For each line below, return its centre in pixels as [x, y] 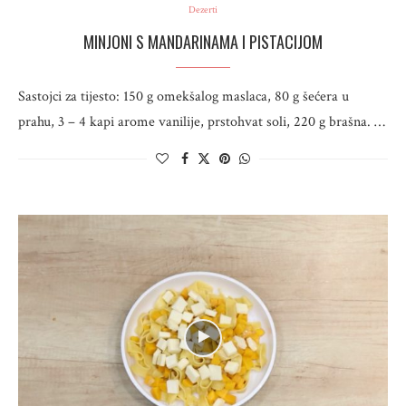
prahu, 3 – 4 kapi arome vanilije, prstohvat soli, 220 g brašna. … [202, 122]
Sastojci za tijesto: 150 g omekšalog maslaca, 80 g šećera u [184, 97]
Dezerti [203, 10]
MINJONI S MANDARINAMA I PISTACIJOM [203, 42]
